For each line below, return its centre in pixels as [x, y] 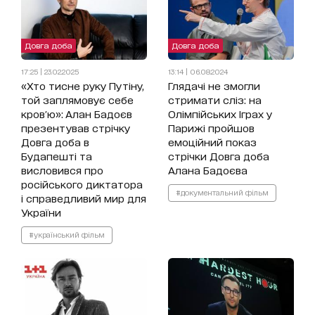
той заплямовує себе [77, 100]
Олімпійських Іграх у [220, 114]
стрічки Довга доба [218, 156]
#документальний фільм [222, 192]
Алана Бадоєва [207, 170]
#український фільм [67, 234]
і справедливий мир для [84, 198]
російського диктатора [82, 184]
